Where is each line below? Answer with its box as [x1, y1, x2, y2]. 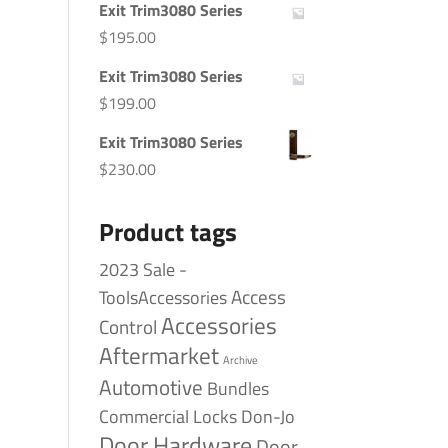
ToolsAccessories [98, 284, 227, 311]
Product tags [98, 213, 237, 251]
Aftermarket [98, 338, 219, 373]
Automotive [98, 372, 203, 403]
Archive [222, 352, 258, 368]
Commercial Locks [98, 403, 237, 430]
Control [98, 312, 157, 342]
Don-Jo [240, 403, 295, 430]
